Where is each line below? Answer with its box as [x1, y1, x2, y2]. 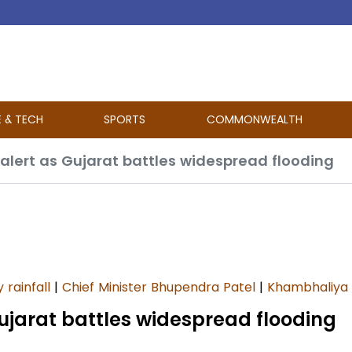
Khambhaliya [267, 278, 348, 296]
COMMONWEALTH [206, 112, 302, 127]
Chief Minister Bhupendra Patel [62, 278, 255, 296]
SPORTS [104, 112, 146, 127]
